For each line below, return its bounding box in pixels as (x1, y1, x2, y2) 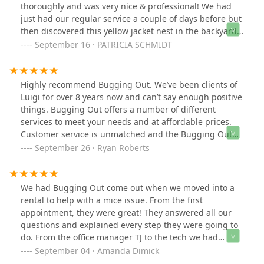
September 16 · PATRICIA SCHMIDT (35, 38, 172, 50)
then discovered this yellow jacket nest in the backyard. (21, 25, 239, 37)
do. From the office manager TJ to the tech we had (21, 231, 218, 243)
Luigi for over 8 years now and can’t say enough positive (21, 91, 242, 103)
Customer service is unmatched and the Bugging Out (21, 128, 232, 140)
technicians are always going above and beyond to (21, 140, 221, 152)
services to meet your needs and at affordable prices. (21, 115, 232, 127)
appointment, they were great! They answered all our (21, 206, 232, 218)
